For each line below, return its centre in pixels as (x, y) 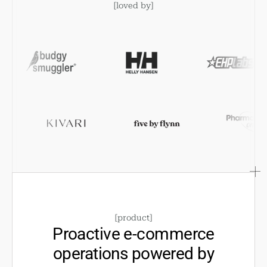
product (133, 217)
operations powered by (133, 252)
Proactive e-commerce (133, 233)
